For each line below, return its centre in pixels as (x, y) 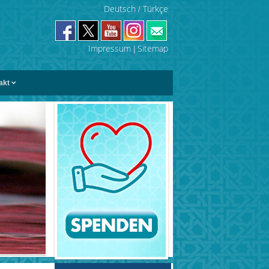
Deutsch (120, 9)
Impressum (110, 48)
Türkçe (156, 9)
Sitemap (153, 48)
